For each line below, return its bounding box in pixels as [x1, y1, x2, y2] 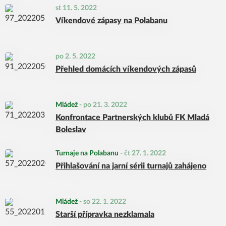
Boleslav [55, 126, 86, 134]
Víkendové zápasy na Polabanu [55, 17, 167, 25]
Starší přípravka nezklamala [55, 210, 154, 218]
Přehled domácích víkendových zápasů [55, 65, 196, 73]
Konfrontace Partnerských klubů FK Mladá [55, 114, 209, 122]
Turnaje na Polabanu [55, 150, 119, 157]
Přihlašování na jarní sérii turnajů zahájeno [55, 162, 206, 170]
